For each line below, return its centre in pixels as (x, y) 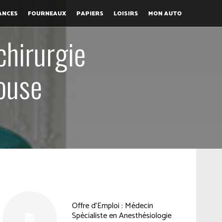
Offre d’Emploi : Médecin (112, 206)
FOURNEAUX (47, 13)
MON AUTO (165, 13)
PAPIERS (90, 13)
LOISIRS (126, 13)
